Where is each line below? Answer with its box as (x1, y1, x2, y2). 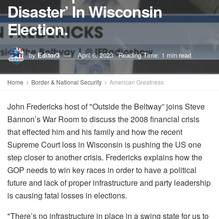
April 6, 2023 (78, 50, 113, 60)
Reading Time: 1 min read (118, 50, 191, 60)
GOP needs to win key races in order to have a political (7, 164, 197, 175)
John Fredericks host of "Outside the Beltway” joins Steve (7, 101, 205, 112)
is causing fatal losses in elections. (7, 190, 127, 201)
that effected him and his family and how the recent (7, 126, 182, 137)
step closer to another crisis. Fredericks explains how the (7, 152, 202, 163)
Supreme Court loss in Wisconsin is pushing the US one (7, 139, 201, 150)
